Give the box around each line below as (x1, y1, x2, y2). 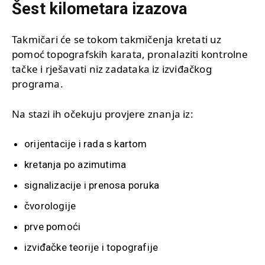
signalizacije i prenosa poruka (24, 179, 159, 191)
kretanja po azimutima (24, 158, 127, 170)
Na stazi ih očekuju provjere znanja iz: (12, 106, 193, 121)
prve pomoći (24, 220, 81, 232)
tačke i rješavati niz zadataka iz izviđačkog (12, 62, 212, 76)
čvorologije (24, 199, 76, 212)
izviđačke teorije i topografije (24, 241, 159, 253)
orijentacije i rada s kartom (24, 137, 147, 150)
